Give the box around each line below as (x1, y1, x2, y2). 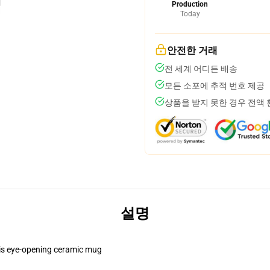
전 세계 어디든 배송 (165, 64, 237, 74)
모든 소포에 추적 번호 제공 (165, 81, 265, 90)
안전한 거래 (167, 45, 218, 56)
